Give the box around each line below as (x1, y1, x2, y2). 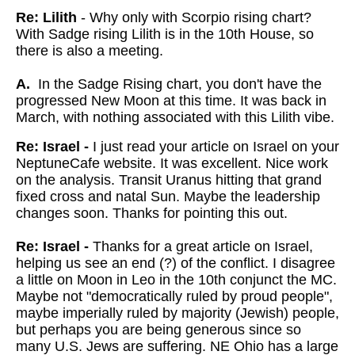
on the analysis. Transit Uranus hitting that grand (16, 172, 322, 188)
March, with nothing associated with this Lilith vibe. (16, 109, 334, 125)
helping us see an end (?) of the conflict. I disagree (16, 255, 335, 271)
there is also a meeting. (16, 43, 163, 59)
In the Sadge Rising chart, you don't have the (30, 76, 322, 92)
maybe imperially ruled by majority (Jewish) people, (16, 305, 339, 321)
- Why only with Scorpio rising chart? (77, 10, 311, 25)
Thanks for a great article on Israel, (93, 239, 313, 254)
